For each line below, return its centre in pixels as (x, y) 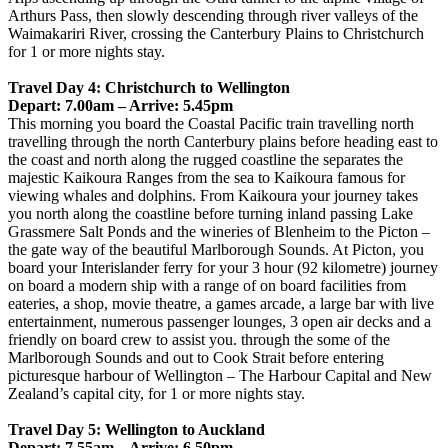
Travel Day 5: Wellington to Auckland (136, 429)
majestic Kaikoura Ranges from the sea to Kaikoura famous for (206, 177)
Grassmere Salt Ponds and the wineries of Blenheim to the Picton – (219, 231)
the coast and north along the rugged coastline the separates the (205, 159)
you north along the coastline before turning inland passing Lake (210, 213)
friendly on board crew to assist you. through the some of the (199, 339)
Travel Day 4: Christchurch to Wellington (149, 87)
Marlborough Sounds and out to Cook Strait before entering (196, 357)
